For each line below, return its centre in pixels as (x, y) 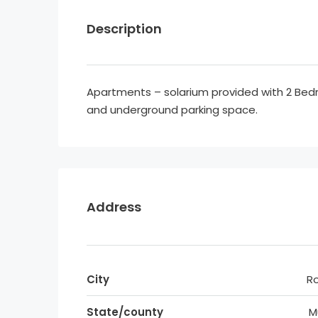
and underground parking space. (172, 110)
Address (114, 207)
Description (124, 29)
